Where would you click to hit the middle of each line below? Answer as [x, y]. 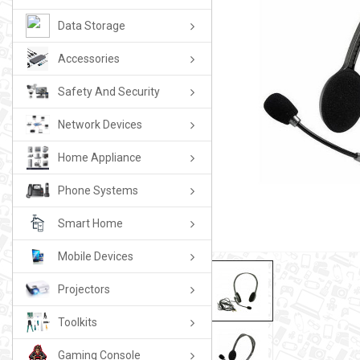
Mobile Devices [96, 256]
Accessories [89, 58]
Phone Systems [98, 190]
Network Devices [100, 124]
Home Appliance [100, 157]
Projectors [84, 289]
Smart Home [90, 223]
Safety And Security [109, 91]
